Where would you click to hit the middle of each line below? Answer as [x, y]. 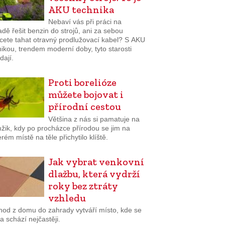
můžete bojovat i [86, 95]
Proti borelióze [82, 83]
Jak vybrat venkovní [96, 161]
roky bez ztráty [83, 186]
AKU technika [81, 9]
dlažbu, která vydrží [94, 174]
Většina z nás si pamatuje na [94, 119]
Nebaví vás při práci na [85, 22]
